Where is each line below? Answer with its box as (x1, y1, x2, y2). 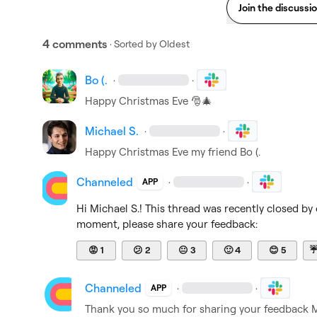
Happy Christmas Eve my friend (85, 145, 240, 158)
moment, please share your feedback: (76, 217, 258, 231)
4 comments (42, 37, 107, 51)
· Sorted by (110, 38, 157, 50)
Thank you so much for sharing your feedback (85, 302, 311, 316)
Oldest (159, 38, 190, 50)
